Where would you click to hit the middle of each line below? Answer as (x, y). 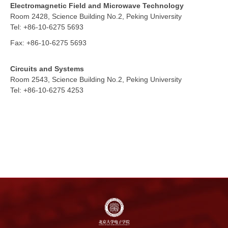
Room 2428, (31, 17)
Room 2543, (31, 80)
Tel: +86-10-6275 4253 (47, 90)
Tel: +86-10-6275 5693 (47, 27)
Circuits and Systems (47, 69)
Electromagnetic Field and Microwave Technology (97, 6)
